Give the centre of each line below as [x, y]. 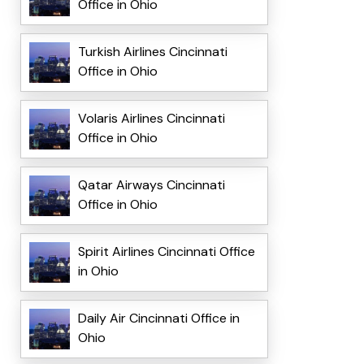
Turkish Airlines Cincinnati [152, 52]
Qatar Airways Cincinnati [151, 185]
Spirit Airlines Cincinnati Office [166, 252]
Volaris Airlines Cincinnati [151, 119]
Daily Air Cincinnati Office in [158, 318]
